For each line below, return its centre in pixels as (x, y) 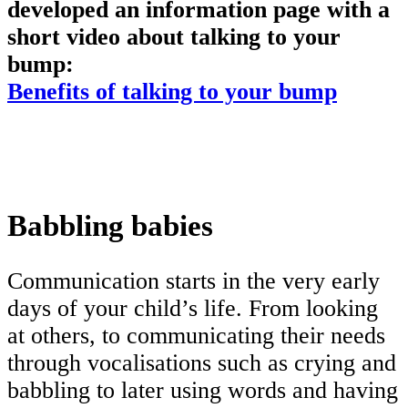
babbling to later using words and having (203, 391)
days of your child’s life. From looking (193, 309)
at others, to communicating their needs (196, 336)
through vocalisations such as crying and (202, 363)
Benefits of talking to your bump (172, 91)
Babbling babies (110, 225)
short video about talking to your (174, 36)
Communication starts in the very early (194, 281)
